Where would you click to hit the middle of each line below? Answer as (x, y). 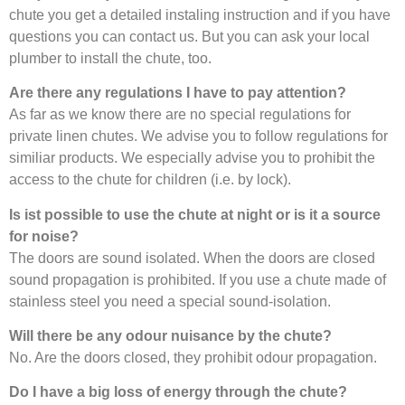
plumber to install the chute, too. (110, 58)
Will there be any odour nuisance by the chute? (170, 335)
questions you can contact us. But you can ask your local (189, 36)
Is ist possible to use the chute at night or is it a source (195, 214)
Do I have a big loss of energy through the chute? (178, 392)
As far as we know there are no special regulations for (180, 115)
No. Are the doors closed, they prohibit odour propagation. (193, 357)
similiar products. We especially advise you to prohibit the (192, 158)
